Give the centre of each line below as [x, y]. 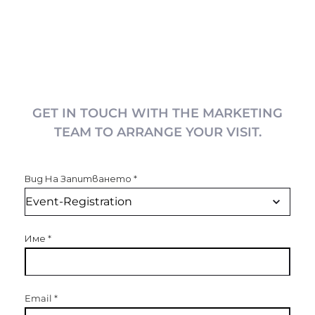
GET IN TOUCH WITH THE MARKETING [157, 114]
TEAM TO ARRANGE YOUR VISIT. [157, 133]
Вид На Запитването [78, 179]
